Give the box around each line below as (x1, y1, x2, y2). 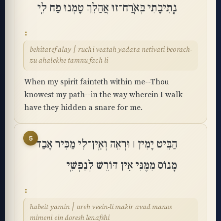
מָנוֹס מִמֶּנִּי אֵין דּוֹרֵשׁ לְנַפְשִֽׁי (67, 158, 177, 173)
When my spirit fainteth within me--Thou (24, 77, 169, 87)
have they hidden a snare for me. (24, 103, 143, 112)
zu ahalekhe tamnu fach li (30, 56, 108, 65)
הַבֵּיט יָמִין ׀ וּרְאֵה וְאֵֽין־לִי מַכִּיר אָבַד (36, 137, 177, 151)
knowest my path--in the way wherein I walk (24, 90, 183, 100)
